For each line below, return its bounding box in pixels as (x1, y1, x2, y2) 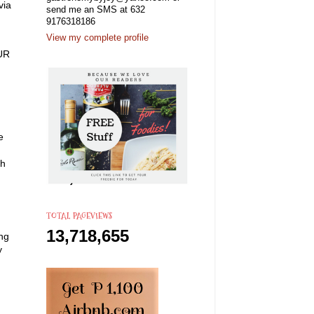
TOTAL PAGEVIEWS (46, 210, 112, 222)
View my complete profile (46, 33, 149, 43)
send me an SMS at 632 (46, 4, 145, 15)
